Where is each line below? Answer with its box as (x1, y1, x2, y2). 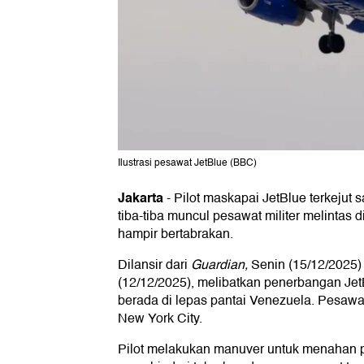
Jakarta (118, 187, 163, 210)
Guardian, (191, 254, 248, 276)
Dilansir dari (118, 254, 191, 276)
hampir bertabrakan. (118, 223, 233, 245)
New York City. (118, 308, 202, 330)
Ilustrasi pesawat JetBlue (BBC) (118, 155, 257, 171)
